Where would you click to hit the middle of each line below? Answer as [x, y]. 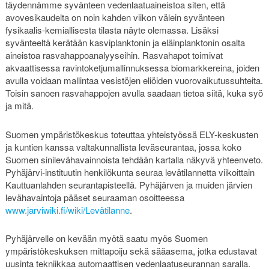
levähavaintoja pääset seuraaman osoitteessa [95, 197]
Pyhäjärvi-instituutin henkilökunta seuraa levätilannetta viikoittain [130, 172]
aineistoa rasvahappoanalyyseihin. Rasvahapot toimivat [114, 55]
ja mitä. [19, 106]
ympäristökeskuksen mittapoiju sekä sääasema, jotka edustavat [131, 250]
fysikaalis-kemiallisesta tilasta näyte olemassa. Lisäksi [112, 30]
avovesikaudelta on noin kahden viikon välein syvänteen [115, 17]
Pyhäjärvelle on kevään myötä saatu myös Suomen [106, 238]
